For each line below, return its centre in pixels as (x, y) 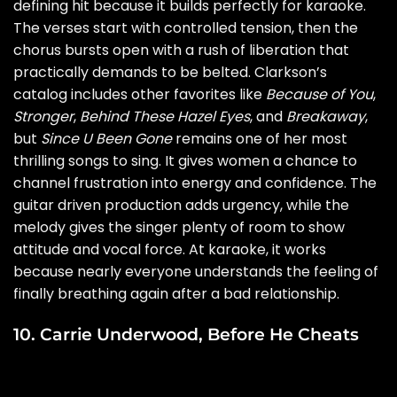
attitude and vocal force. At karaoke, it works (170, 249)
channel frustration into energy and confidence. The (195, 183)
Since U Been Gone (106, 138)
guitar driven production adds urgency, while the (181, 205)
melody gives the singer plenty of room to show (179, 227)
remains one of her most (260, 138)
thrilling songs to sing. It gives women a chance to (185, 160)
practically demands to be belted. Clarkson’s (170, 72)
